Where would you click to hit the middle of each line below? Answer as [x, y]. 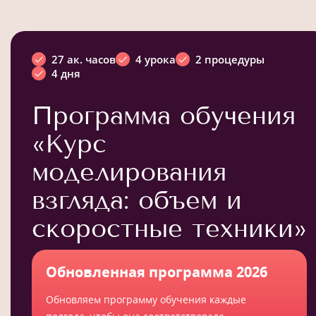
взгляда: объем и [137, 200]
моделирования [129, 172]
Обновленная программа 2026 [157, 272]
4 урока [156, 59]
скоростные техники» [169, 228]
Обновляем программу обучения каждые [146, 299]
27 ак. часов [84, 59]
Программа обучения [164, 115]
